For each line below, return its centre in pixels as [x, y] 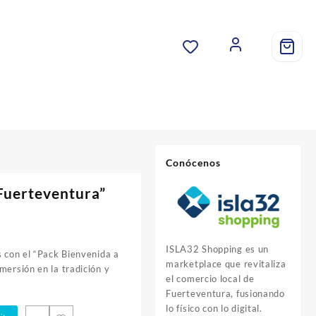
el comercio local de [210, 278]
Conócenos [194, 163]
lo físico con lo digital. [214, 308]
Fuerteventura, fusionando [225, 293]
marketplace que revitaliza [226, 263]
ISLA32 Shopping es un [218, 249]
